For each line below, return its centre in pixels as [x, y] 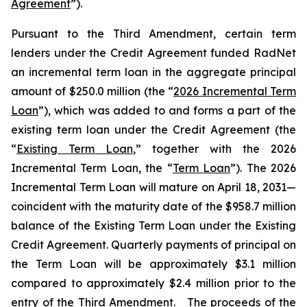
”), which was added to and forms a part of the [167, 110]
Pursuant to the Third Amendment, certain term [153, 34]
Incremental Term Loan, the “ [92, 168]
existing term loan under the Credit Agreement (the [153, 130]
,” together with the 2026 [214, 149]
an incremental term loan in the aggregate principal [153, 72]
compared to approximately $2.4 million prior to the [153, 283]
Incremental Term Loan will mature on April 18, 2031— [153, 187]
